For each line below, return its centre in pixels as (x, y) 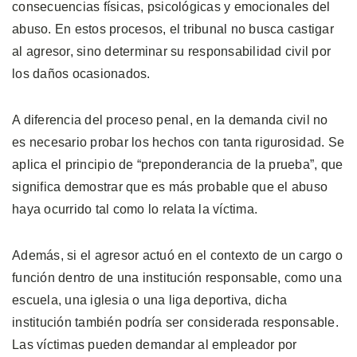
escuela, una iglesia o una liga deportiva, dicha (149, 300)
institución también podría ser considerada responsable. (175, 322)
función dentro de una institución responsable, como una (177, 277)
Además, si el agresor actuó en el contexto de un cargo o (177, 255)
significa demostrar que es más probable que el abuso (170, 186)
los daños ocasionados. (81, 73)
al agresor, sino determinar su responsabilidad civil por (171, 51)
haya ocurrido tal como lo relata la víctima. (135, 209)
